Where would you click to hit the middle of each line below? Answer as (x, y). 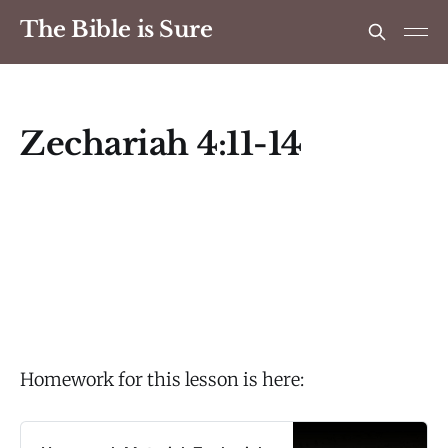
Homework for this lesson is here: (162, 379)
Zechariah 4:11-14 (161, 144)
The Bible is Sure (116, 29)
